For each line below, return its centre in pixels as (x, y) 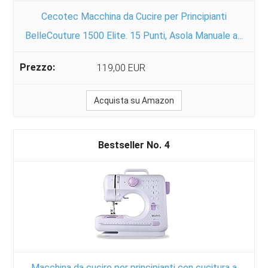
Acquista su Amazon (134, 100)
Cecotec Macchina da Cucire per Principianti (134, 16)
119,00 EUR (121, 68)
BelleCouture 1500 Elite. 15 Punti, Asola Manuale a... (134, 35)
